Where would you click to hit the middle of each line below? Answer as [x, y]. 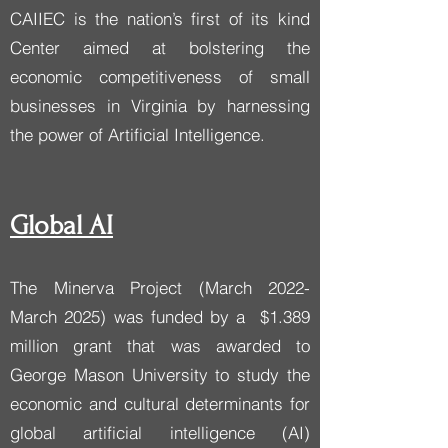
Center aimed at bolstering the [160, 47]
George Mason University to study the [160, 374]
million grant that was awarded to [160, 345]
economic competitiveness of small [160, 76]
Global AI [61, 225]
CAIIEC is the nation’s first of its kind [160, 18]
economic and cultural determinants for [160, 403]
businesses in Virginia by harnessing [160, 105]
